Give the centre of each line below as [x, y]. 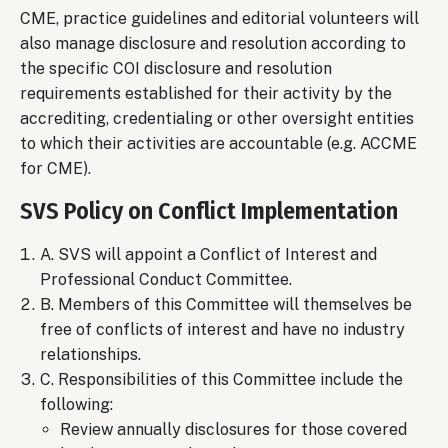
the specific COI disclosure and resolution [176, 68]
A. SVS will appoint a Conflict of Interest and [208, 254]
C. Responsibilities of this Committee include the [221, 379]
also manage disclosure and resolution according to [213, 43]
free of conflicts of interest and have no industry [222, 329]
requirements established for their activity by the [206, 93]
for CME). [55, 168]
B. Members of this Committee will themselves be [226, 304]
